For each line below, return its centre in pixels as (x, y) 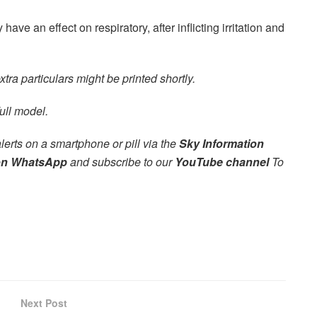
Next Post (44, 302)
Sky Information (221, 143)
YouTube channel (222, 161)
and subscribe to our (121, 161)
